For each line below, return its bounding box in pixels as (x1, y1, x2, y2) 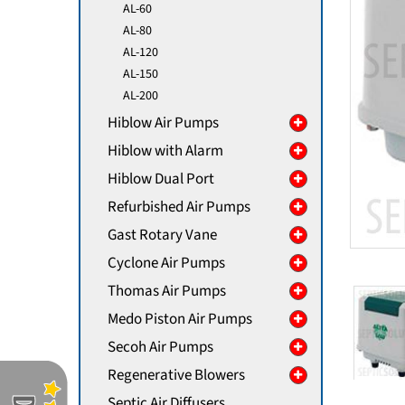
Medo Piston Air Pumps (108, 308, 252, 330)
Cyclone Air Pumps (108, 252, 225, 274)
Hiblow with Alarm (108, 140, 223, 162)
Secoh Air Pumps (108, 336, 213, 358)
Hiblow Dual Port (108, 168, 214, 190)
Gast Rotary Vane (108, 224, 217, 246)
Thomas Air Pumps (108, 280, 226, 302)
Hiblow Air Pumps (108, 112, 219, 134)
